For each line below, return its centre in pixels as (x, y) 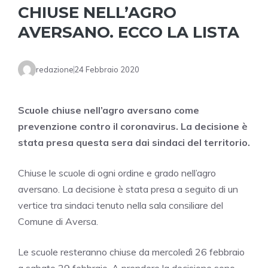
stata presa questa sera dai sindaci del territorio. (134, 143)
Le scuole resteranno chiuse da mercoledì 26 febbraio (131, 252)
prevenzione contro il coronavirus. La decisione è (133, 127)
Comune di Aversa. (58, 222)
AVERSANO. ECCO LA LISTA (129, 33)
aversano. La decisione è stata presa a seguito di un (128, 189)
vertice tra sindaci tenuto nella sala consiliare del (121, 205)
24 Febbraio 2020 (107, 69)
